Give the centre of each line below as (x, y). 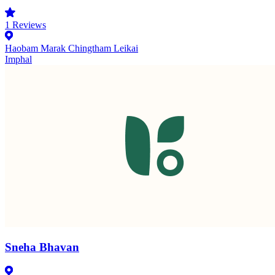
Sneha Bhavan (42, 247)
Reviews (28, 25)
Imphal (18, 59)
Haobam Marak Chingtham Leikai (72, 48)
